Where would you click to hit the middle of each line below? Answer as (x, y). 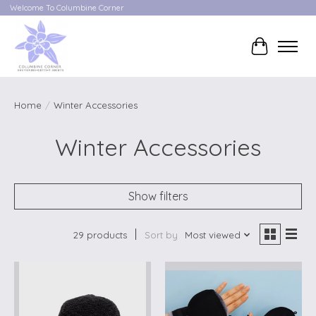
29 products (100, 235)
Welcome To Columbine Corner (67, 8)
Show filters (158, 196)
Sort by (161, 235)
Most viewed (212, 235)
